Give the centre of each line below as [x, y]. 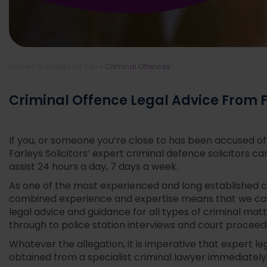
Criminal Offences [138, 67]
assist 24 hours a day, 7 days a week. [94, 167]
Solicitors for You [68, 67]
